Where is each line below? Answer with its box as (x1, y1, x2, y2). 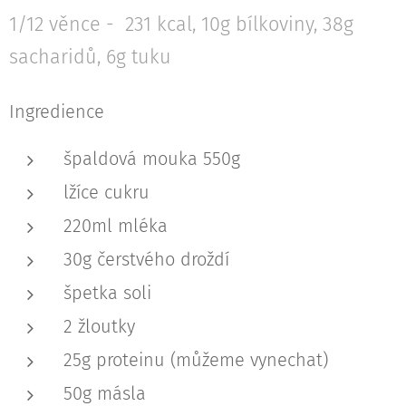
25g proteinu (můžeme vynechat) (63, 348, 328, 371)
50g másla (63, 382, 146, 404)
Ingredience (9, 100, 104, 122)
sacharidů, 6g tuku (9, 44, 171, 69)
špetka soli (63, 281, 151, 304)
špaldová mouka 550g (63, 147, 240, 169)
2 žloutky (63, 314, 135, 337)
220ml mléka (63, 214, 168, 237)
